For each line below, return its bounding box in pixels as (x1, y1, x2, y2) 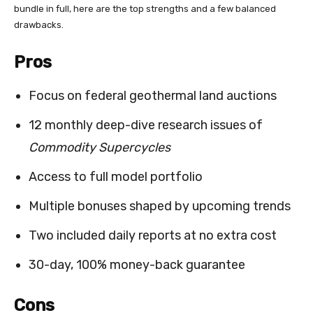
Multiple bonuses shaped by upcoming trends (29, 198, 291, 214)
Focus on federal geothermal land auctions (29, 88, 277, 104)
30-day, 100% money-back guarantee (29, 257, 245, 273)
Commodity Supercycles (29, 140, 170, 156)
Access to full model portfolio (29, 169, 203, 185)
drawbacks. (14, 20, 64, 31)
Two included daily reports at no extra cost (29, 228, 277, 244)
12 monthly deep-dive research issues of (29, 117, 263, 133)
